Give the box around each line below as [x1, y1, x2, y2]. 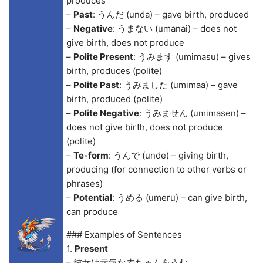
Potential [73, 192, 112, 203]
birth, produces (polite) [66, 65, 162, 76]
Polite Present [73, 51, 133, 62]
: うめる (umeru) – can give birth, [112, 192, 247, 203]
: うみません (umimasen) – [139, 107, 246, 119]
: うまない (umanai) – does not [112, 23, 237, 34]
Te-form [73, 150, 109, 161]
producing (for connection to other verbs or [66, 164, 247, 175]
